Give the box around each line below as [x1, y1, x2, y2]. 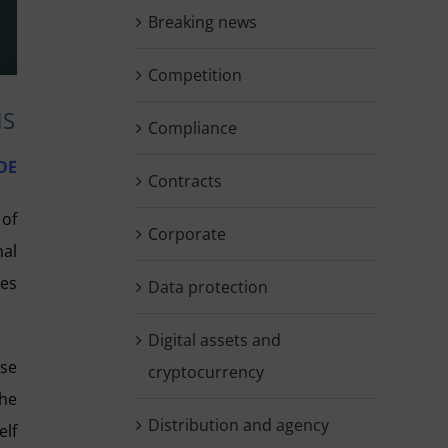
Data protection [147, 276, 268, 299]
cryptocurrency [147, 361, 264, 384]
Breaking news [147, 11, 257, 34]
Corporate [147, 223, 226, 246]
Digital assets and [147, 329, 281, 352]
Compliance [147, 117, 237, 140]
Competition [147, 64, 242, 87]
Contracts [147, 170, 222, 193]
